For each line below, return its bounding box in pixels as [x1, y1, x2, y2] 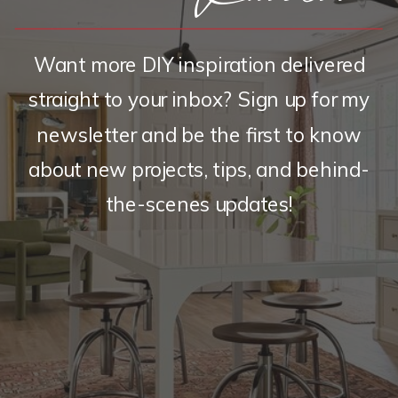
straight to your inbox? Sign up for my [28, 86, 370, 112]
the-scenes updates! [106, 191, 292, 217]
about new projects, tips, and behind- [28, 156, 370, 182]
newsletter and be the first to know [36, 122, 362, 147]
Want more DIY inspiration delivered [33, 52, 365, 77]
